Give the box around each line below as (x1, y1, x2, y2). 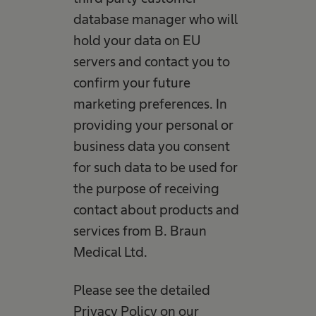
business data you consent (73, 138, 230, 154)
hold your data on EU (73, 32, 200, 48)
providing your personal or (73, 117, 233, 133)
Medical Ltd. (73, 244, 147, 260)
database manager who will (73, 11, 238, 27)
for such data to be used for (73, 159, 238, 175)
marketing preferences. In (73, 96, 227, 111)
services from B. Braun (73, 223, 207, 238)
